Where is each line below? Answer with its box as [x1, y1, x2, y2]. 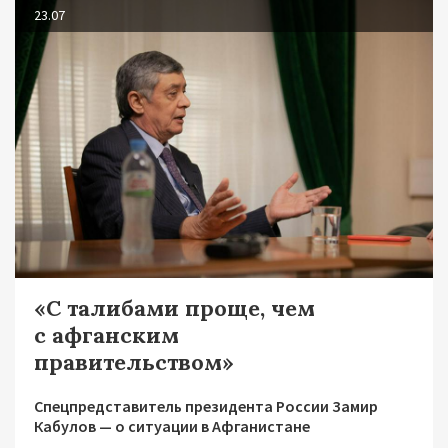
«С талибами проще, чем [34, 293, 315, 322]
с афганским [34, 320, 179, 349]
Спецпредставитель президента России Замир [34, 395, 378, 416]
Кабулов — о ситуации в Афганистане [34, 415, 310, 436]
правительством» [34, 347, 234, 376]
